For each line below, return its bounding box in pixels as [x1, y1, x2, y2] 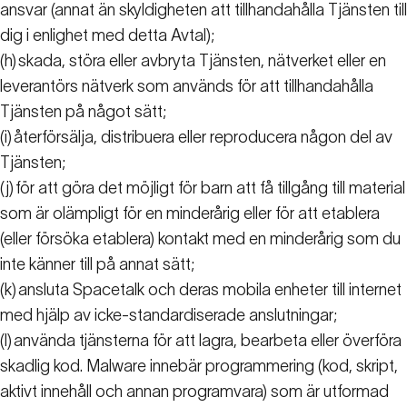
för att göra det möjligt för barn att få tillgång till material [15, 179, 405, 198]
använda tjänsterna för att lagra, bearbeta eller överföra [14, 332, 402, 351]
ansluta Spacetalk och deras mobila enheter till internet [18, 281, 402, 300]
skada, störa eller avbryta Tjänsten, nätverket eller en [18, 52, 386, 71]
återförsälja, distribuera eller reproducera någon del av [14, 128, 392, 147]
